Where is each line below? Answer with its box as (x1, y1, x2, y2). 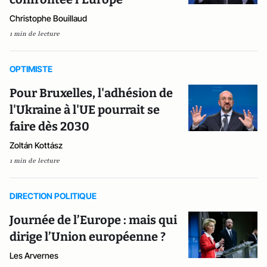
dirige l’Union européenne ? (10, 229, 166, 244)
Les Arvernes (10, 250, 58, 260)
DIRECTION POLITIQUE (10, 191, 97, 201)
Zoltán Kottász (10, 140, 63, 150)
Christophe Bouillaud (10, 13, 87, 23)
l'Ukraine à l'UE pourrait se (10, 103, 160, 117)
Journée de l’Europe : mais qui (10, 213, 177, 227)
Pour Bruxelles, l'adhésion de (10, 86, 173, 100)
